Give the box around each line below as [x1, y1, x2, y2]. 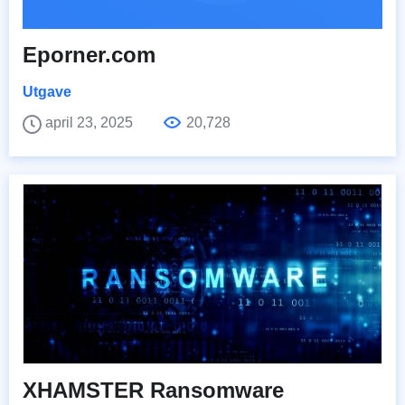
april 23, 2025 [45, 114, 137, 130]
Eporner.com [23, 42, 155, 67]
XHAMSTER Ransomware [23, 377, 284, 402]
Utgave [23, 83, 71, 99]
